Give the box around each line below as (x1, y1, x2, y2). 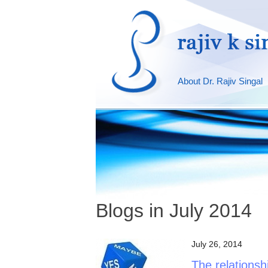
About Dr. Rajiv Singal (178, 76, 263, 86)
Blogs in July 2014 (96, 200, 252, 221)
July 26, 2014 (191, 239, 242, 249)
